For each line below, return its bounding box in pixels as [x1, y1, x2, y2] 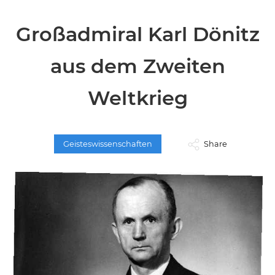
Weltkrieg [87, 86, 188, 110]
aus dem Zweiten [50, 54, 225, 78]
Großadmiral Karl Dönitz [15, 22, 260, 46]
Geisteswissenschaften [63, 139, 152, 149]
